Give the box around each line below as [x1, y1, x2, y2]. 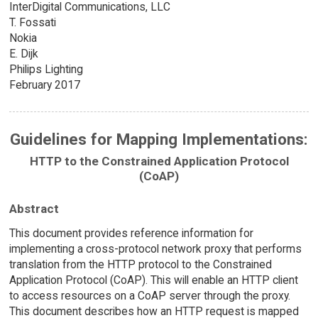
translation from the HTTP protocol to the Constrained [9, 258, 272, 272]
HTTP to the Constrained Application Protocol [29, 153, 289, 168]
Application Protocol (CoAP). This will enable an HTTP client [9, 273, 298, 287]
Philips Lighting [9, 62, 83, 77]
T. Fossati [9, 16, 56, 30]
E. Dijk [9, 47, 38, 61]
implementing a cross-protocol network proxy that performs [9, 242, 302, 256]
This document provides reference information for [9, 226, 253, 241]
